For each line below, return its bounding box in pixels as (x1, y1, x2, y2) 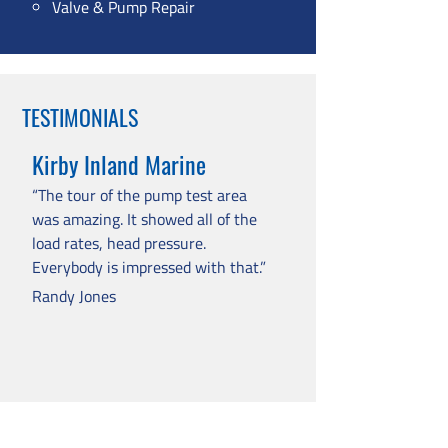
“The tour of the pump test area (32, 183, 247, 207)
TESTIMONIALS (22, 101, 138, 133)
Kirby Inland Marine (32, 146, 206, 182)
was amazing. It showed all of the (32, 207, 257, 231)
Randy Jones (32, 284, 116, 308)
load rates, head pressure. (32, 231, 206, 255)
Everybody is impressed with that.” (32, 255, 266, 279)
